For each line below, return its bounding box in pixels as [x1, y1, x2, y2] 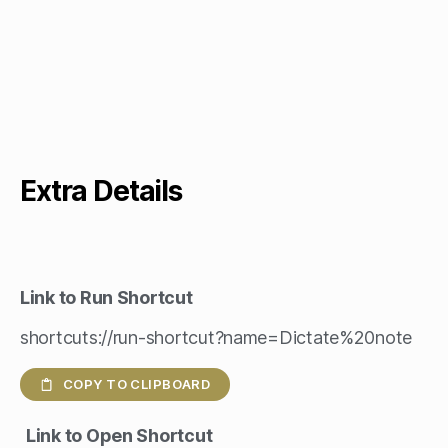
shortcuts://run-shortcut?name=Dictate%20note [20, 326, 413, 348]
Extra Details [20, 173, 182, 208]
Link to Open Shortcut [26, 424, 213, 446]
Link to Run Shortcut [20, 286, 193, 308]
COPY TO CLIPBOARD [63, 375, 211, 392]
